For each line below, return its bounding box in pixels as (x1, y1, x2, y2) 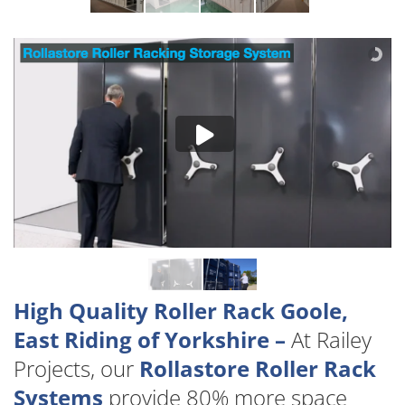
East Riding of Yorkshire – (14, 324, 286, 354)
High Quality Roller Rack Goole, (14, 295, 348, 325)
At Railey (286, 324, 372, 354)
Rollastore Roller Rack (139, 353, 376, 383)
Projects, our (14, 353, 139, 383)
